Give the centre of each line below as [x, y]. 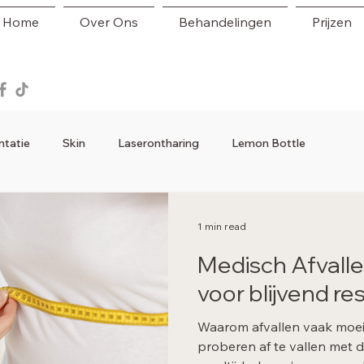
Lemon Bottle [269, 143]
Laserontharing [158, 143]
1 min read [222, 226]
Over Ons [109, 22]
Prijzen [332, 22]
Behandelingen [225, 22]
